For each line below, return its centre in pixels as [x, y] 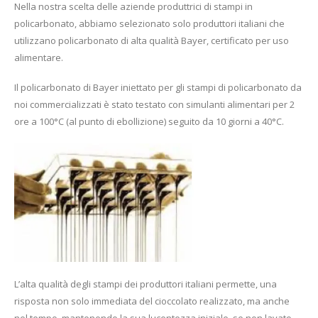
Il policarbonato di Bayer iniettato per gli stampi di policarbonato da [158, 88]
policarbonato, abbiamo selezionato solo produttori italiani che [149, 23]
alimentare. [39, 57]
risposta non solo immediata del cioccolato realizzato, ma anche [152, 301]
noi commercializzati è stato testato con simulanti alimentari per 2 [154, 105]
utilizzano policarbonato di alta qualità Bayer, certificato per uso [152, 40]
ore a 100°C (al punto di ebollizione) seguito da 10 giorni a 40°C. [149, 122]
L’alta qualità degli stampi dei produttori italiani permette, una [146, 284]
